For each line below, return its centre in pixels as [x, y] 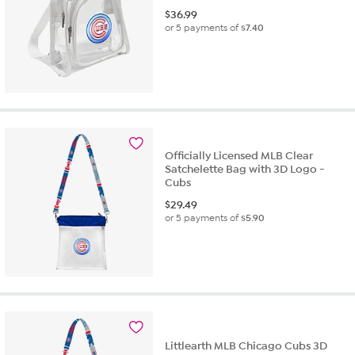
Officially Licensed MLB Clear [239, 156]
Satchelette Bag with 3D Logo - [245, 170]
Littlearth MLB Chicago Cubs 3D [246, 345]
